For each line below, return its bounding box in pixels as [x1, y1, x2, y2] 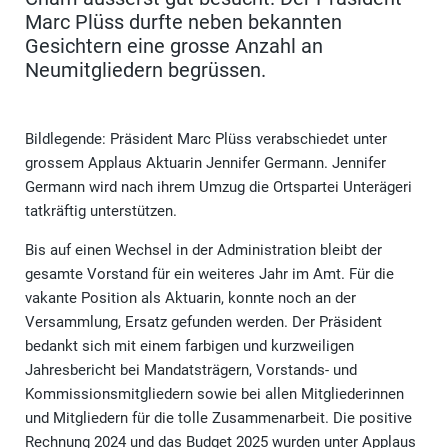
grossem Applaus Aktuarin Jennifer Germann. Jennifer [25, 154, 386, 173]
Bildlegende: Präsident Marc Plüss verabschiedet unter [25, 130, 387, 149]
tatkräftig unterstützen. [25, 202, 177, 221]
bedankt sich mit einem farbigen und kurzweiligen [25, 337, 354, 356]
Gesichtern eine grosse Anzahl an [25, 34, 323, 59]
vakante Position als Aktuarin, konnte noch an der [25, 289, 356, 308]
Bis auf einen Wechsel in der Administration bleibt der [25, 241, 382, 260]
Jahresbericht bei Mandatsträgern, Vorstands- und [25, 361, 357, 380]
